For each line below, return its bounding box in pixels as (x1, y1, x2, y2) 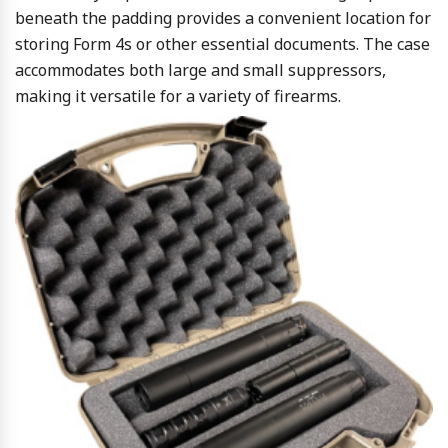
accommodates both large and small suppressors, (15, 58, 386, 81)
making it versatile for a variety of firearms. (15, 84, 341, 107)
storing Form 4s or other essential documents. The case (15, 32, 430, 55)
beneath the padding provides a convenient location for (15, 6, 431, 29)
